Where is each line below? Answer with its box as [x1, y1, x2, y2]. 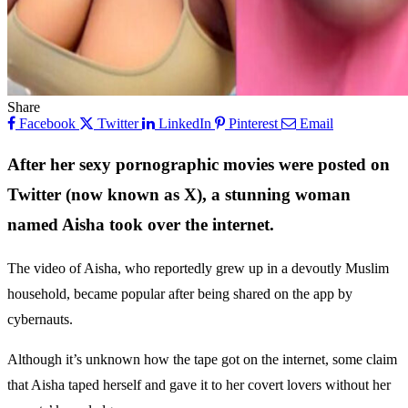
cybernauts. [7, 311, 73, 328]
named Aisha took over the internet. [7, 214, 274, 234]
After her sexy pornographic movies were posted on [7, 154, 390, 174]
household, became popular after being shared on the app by [7, 286, 352, 302]
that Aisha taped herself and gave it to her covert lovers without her [7, 377, 391, 393]
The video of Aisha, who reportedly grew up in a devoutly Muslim [7, 260, 389, 277]
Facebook [19, 115, 76, 131]
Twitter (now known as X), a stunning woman [7, 184, 351, 204]
